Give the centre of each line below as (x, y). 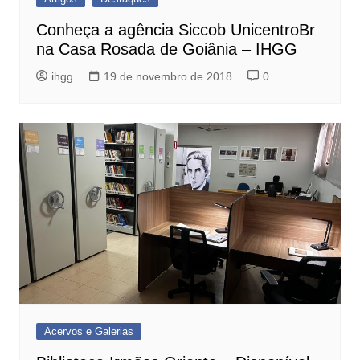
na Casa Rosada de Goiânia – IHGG (166, 49)
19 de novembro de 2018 (168, 76)
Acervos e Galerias (88, 331)
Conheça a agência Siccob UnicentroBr (175, 29)
